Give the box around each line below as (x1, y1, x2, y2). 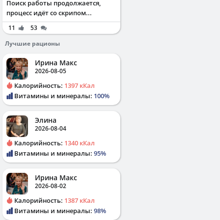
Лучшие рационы (5, 39, 60, 48)
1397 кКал (64, 81, 95, 90)
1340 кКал (64, 138, 95, 147)
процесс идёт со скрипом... (6, 8, 92, 17)
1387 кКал (64, 195, 95, 205)
